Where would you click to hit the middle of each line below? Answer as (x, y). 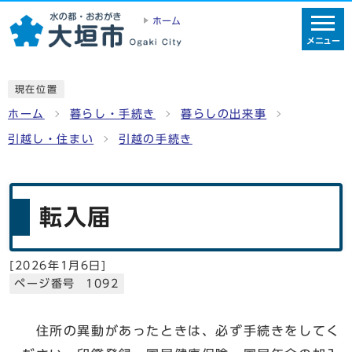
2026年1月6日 (58, 265)
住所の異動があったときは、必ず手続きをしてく (181, 330)
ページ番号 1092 (67, 283)
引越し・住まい (51, 139)
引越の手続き (156, 139)
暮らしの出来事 (224, 114)
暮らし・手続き (113, 114)
